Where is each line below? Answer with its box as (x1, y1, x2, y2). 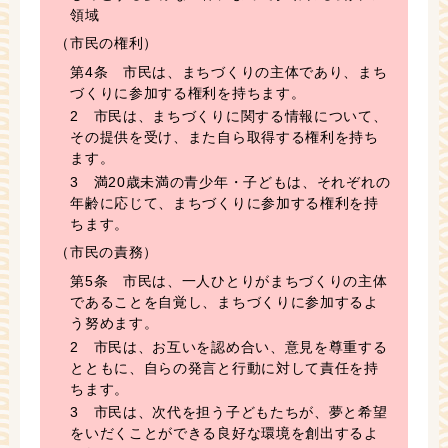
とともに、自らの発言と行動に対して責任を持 (70, 359, 379, 376)
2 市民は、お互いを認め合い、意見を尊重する (70, 338, 388, 355)
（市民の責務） (55, 244, 159, 261)
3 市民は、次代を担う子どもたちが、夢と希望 (70, 404, 388, 421)
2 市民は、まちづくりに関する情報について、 (70, 108, 388, 125)
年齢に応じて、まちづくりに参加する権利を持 (70, 195, 379, 212)
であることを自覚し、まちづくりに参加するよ (70, 293, 379, 310)
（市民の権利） (55, 35, 159, 52)
